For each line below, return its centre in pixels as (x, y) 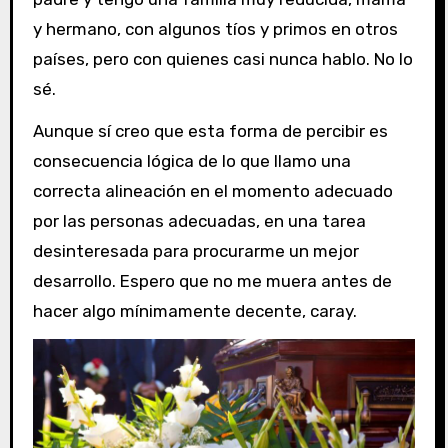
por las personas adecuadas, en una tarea (199, 221)
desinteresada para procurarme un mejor (195, 251)
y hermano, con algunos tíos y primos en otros (215, 28)
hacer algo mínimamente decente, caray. (194, 311)
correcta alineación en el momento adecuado (212, 191)
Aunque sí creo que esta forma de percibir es (210, 131)
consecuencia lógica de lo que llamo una (191, 161)
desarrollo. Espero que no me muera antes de (212, 281)
